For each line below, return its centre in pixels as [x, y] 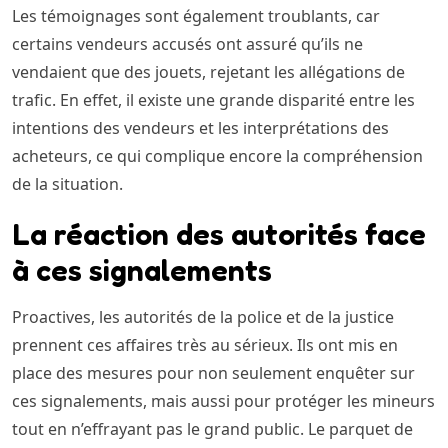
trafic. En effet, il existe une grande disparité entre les [213, 100]
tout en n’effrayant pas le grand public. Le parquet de [212, 429]
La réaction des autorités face [219, 234]
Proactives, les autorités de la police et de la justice [203, 317]
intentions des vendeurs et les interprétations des [200, 128]
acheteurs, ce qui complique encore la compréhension [217, 156]
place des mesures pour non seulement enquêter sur [213, 373]
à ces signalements [142, 270]
